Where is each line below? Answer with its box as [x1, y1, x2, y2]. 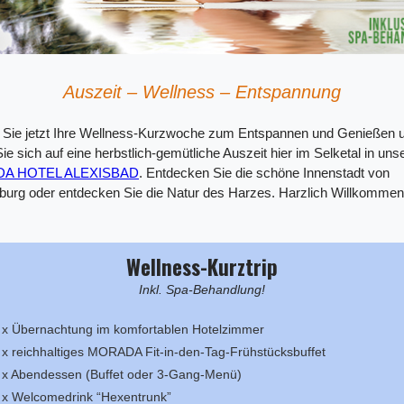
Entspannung [230, 82, 341, 102]
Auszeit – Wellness [63, 82, 220, 102]
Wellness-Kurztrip [126, 252, 278, 282]
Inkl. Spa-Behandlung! [139, 283, 265, 297]
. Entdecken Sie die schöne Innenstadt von [139, 165, 390, 180]
